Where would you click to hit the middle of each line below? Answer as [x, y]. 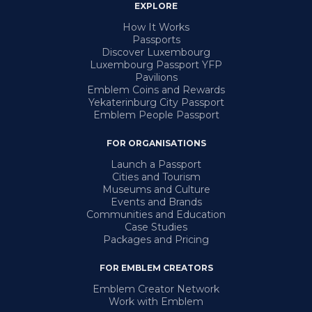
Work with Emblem [156, 302]
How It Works [156, 27]
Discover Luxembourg [156, 52]
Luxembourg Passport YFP [156, 65]
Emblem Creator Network [156, 289]
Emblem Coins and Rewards [156, 90]
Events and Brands [156, 202]
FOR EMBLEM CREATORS [156, 268]
